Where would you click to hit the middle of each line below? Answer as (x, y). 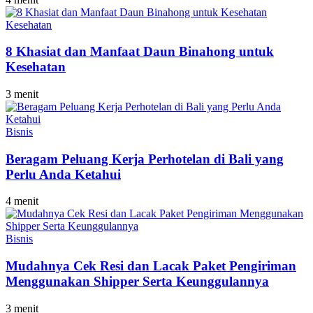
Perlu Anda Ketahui (63, 174)
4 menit (22, 201)
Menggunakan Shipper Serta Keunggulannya (137, 282)
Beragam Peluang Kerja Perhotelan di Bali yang (145, 159)
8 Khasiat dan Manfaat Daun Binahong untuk (140, 52)
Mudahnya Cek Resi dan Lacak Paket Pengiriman (151, 266)
